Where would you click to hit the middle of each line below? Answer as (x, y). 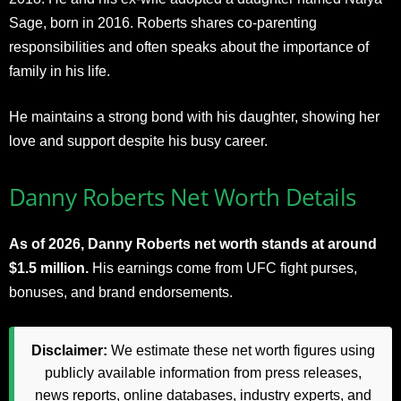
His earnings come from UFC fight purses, (223, 268)
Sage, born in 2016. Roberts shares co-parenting (163, 22)
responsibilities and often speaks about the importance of (189, 47)
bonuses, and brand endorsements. (121, 292)
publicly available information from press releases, (203, 372)
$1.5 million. (49, 268)
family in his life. (60, 71)
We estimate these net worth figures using (241, 350)
